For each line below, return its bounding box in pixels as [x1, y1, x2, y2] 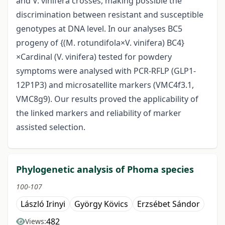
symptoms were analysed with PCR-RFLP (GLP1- [16, 65, 196, 77]
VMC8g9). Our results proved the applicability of [16, 93, 198, 105]
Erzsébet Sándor [137, 198, 200, 210]
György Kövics [74, 198, 128, 210]
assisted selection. [16, 122, 85, 133]
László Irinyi [21, 198, 65, 210]
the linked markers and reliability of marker [16, 107, 181, 119]
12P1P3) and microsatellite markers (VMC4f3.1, [16, 79, 194, 91]
